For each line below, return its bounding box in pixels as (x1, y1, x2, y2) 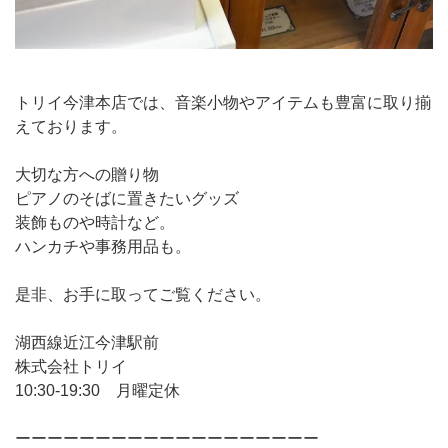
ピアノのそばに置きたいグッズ (15, 190, 239, 207)
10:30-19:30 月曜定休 (15, 382, 180, 399)
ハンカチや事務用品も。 (15, 238, 191, 255)
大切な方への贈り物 (15, 166, 159, 183)
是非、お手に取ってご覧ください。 (15, 286, 271, 303)
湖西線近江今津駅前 (15, 334, 159, 351)
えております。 (15, 118, 127, 135)
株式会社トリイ (15, 358, 127, 375)
